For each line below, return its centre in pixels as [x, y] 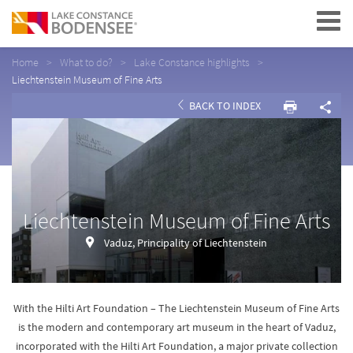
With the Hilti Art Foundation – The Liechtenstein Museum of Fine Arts [176, 308]
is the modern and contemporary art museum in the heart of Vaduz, [176, 327]
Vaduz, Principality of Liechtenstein [186, 242]
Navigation [280, 20]
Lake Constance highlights [192, 62]
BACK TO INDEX [224, 106]
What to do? [86, 62]
